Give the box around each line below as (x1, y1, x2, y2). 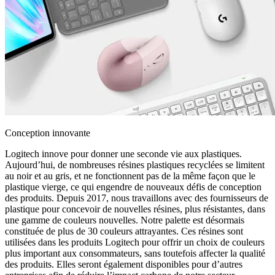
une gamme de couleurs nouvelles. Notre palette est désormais (5, 215, 244, 226)
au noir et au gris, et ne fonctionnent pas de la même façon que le (5, 171, 255, 182)
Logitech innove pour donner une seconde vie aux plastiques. (5, 149, 242, 160)
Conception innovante (5, 128, 90, 139)
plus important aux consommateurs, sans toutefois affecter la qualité (5, 248, 265, 259)
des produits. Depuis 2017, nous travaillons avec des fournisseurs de (5, 193, 268, 204)
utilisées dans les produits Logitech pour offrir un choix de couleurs (5, 237, 265, 248)
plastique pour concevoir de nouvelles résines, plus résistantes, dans (5, 204, 265, 215)
